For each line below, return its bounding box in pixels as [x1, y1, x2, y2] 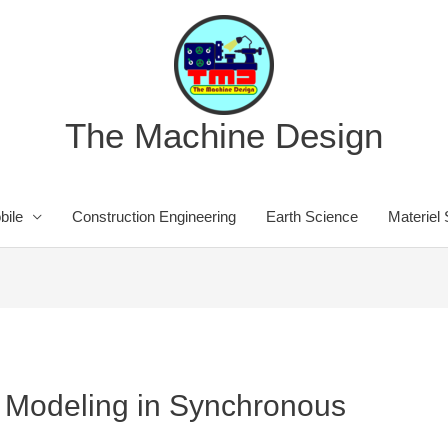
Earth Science [265, 208, 358, 225]
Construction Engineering [71, 208, 236, 225]
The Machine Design [65, 116, 383, 155]
